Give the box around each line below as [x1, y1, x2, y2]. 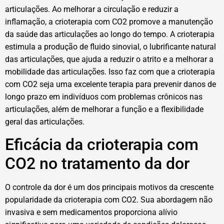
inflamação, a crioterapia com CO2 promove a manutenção [5, 16, 213, 26]
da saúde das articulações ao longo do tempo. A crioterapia [5, 29, 214, 39]
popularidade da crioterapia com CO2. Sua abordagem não [5, 195, 212, 205]
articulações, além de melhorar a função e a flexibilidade [5, 104, 203, 114]
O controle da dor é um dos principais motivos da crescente [5, 182, 213, 192]
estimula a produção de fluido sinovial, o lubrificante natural [5, 41, 216, 51]
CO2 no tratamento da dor [5, 154, 189, 173]
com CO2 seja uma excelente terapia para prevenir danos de [5, 79, 216, 89]
